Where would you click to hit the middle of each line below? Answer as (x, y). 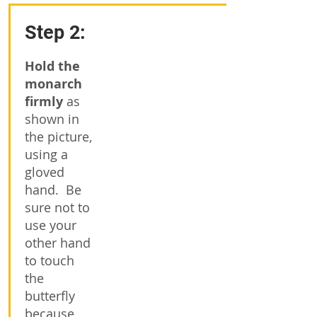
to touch (50, 260)
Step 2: (58, 33)
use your (51, 225)
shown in (52, 119)
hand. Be (53, 190)
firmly (44, 102)
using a (46, 154)
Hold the (52, 66)
